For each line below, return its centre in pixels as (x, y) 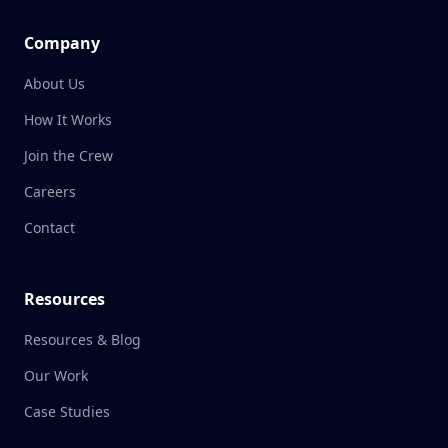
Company (62, 43)
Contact (49, 227)
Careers (50, 191)
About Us (54, 83)
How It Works (68, 119)
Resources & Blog (82, 339)
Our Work (56, 375)
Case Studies (67, 411)
